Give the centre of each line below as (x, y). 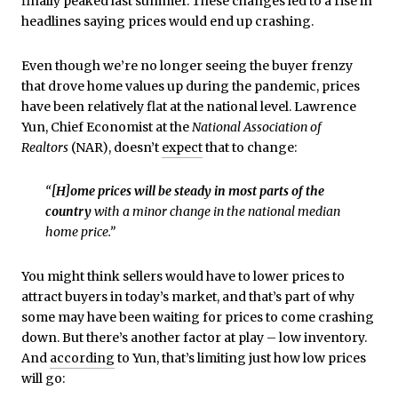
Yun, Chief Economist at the (107, 127)
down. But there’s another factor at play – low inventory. (194, 337)
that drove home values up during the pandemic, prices (191, 86)
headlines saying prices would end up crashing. (167, 21)
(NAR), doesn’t (115, 147)
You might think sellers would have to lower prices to (183, 276)
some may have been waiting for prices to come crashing (198, 317)
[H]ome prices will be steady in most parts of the (187, 191)
